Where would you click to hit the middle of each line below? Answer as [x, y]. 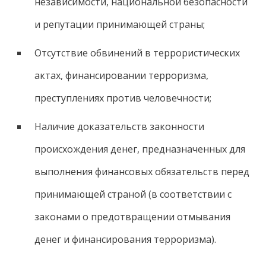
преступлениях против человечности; [123, 98]
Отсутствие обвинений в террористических [137, 53]
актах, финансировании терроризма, [121, 75]
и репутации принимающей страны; [119, 24]
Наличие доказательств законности [119, 126]
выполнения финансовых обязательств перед [142, 172]
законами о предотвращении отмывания [132, 217]
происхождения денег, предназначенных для [140, 149]
